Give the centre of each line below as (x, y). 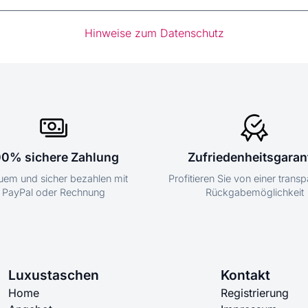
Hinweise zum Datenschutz (154, 33)
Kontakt (245, 275)
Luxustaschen (54, 275)
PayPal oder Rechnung (54, 192)
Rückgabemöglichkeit (254, 192)
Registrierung (254, 293)
